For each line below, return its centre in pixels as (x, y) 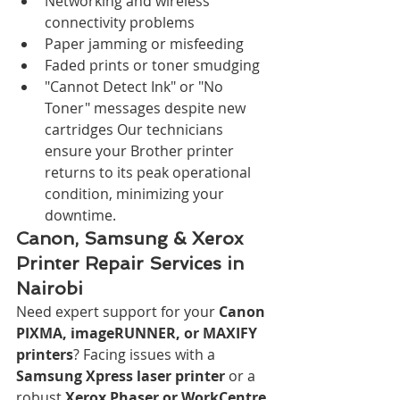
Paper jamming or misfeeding (144, 43)
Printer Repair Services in (133, 263)
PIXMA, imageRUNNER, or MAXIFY (138, 333)
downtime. (80, 215)
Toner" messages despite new (147, 108)
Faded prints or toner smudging (152, 65)
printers (45, 354)
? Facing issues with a (146, 354)
